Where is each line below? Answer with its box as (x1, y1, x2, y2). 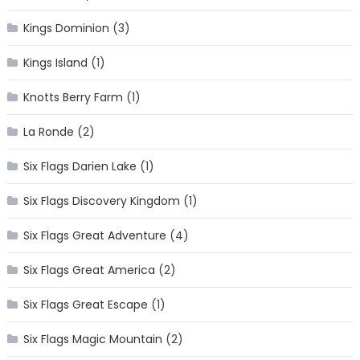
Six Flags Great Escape (22, 297, 148, 313)
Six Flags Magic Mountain (22, 331, 162, 348)
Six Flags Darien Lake (22, 158, 137, 175)
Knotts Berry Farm (22, 89, 123, 106)
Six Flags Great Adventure (22, 227, 166, 244)
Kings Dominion (22, 20, 109, 37)
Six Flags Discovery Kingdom (22, 193, 180, 210)
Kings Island (22, 55, 88, 72)
